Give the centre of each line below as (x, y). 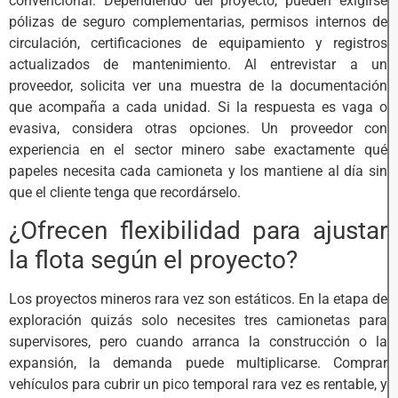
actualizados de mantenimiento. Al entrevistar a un (198, 64)
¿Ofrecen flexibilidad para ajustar (198, 230)
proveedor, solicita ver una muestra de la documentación (198, 85)
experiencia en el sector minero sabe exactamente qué (198, 149)
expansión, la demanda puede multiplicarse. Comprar (198, 362)
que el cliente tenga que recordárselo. (127, 192)
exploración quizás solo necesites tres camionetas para (198, 320)
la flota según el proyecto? (153, 259)
